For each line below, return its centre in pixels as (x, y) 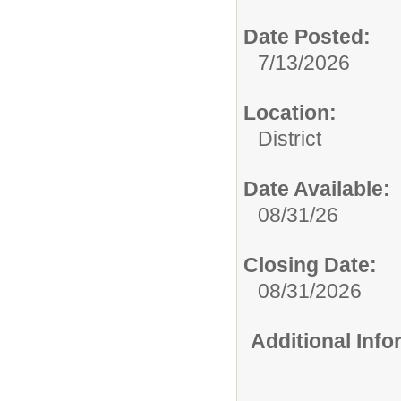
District (290, 138)
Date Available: (317, 188)
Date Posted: (307, 36)
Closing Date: (310, 264)
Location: (290, 112)
